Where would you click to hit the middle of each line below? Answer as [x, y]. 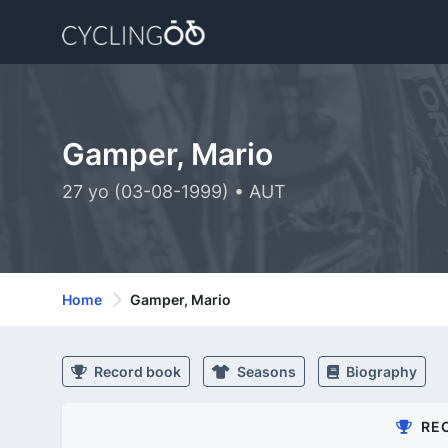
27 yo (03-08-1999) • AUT [174, 191]
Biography [380, 371]
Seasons [265, 371]
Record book [136, 371]
